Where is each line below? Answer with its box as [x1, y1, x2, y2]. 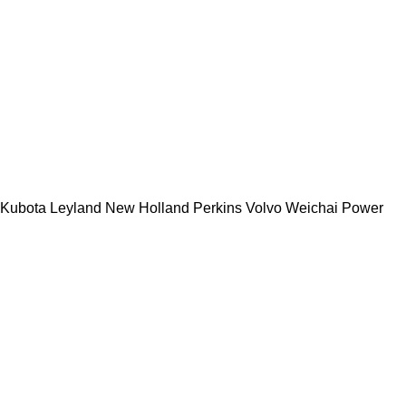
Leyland [50, 199, 101, 216]
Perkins [193, 199, 242, 216]
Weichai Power [285, 199, 383, 216]
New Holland [105, 199, 189, 216]
